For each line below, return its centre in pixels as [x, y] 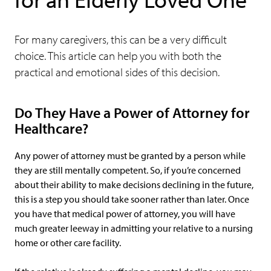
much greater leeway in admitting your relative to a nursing [134, 228]
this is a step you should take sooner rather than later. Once [132, 199]
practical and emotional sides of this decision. [117, 72]
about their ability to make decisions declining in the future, [134, 184]
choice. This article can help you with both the [118, 56]
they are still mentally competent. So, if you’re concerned [128, 170]
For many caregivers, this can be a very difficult [121, 39]
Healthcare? [51, 128]
